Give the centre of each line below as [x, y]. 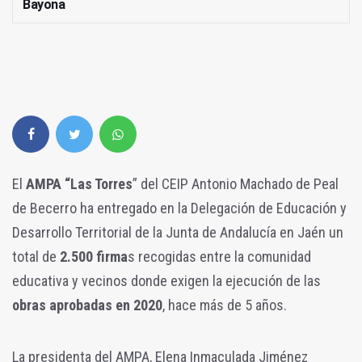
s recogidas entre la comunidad [219, 257]
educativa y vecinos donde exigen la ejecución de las [166, 281]
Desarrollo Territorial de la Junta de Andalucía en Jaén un [178, 233]
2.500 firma [92, 257]
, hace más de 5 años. [225, 305]
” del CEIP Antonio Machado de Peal [236, 184]
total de [34, 257]
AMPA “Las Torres [79, 184]
